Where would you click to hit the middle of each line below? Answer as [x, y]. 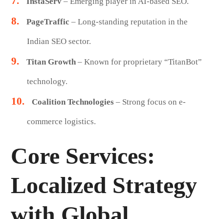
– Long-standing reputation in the [128, 22]
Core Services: [83, 155]
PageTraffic [48, 22]
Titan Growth [51, 62]
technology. [47, 81]
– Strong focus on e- [150, 102]
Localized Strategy [104, 185]
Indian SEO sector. [59, 41]
